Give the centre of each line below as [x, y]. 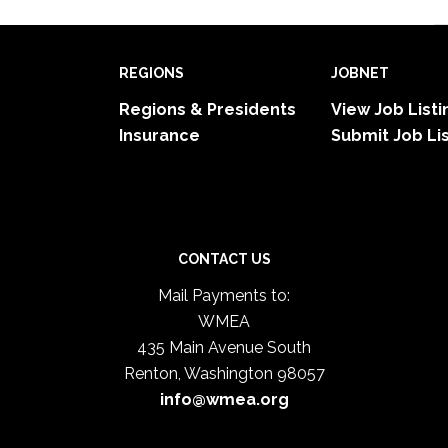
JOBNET [360, 73]
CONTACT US [224, 259]
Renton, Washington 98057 [224, 373]
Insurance [159, 135]
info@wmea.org [224, 399]
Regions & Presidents [207, 109]
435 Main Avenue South [224, 347]
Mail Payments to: [224, 295]
